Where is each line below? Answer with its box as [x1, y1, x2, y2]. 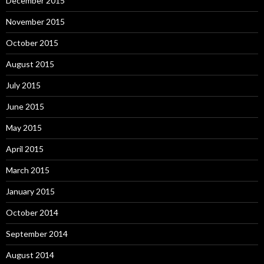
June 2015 [6, 101, 44, 112]
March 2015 [6, 165, 49, 176]
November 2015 [6, 16, 65, 27]
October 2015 [6, 38, 58, 48]
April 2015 [6, 144, 44, 154]
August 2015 [6, 59, 54, 70]
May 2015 [6, 123, 42, 133]
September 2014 [6, 229, 68, 239]
